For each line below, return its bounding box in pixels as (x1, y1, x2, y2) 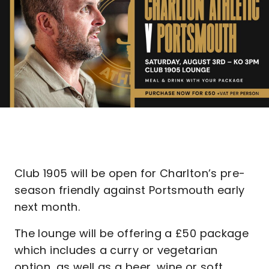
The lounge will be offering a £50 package (14, 226, 249, 241)
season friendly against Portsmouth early (14, 183, 245, 198)
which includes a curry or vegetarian (14, 243, 218, 258)
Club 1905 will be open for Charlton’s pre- (14, 166, 246, 181)
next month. (14, 199, 80, 214)
